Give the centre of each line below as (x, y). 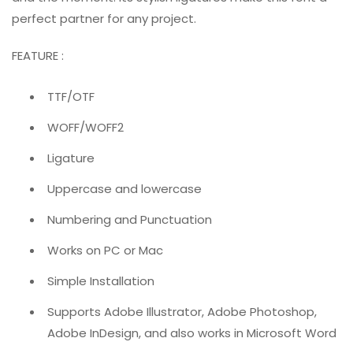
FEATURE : (38, 56)
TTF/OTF (71, 97)
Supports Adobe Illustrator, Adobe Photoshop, (182, 312)
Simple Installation (101, 281)
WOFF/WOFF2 (85, 128)
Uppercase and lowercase (124, 189)
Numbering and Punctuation (130, 220)
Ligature (71, 158)
